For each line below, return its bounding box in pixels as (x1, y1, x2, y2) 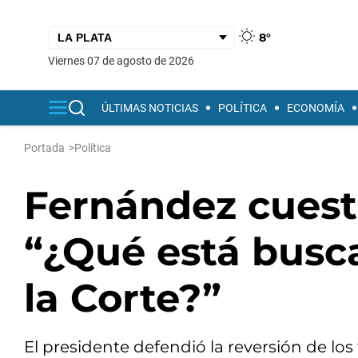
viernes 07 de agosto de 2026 (55, 54, 194, 67)
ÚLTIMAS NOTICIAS (101, 101, 198, 114)
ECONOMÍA (287, 101, 344, 114)
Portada (24, 141, 65, 154)
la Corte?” (24, 275, 221, 321)
